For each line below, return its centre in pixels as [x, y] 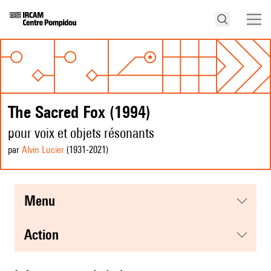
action [45, 235]
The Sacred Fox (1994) [79, 112]
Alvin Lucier [43, 150]
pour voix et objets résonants [81, 133]
